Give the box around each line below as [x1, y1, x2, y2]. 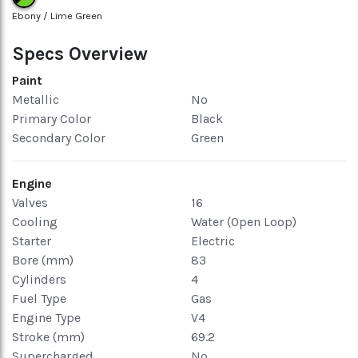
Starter [12, 233, 51, 249]
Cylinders [12, 272, 66, 287]
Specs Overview [12, 42, 148, 65]
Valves [12, 195, 48, 210]
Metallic [12, 92, 59, 107]
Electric [191, 233, 235, 249]
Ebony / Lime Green [12, 10, 102, 22]
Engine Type [12, 310, 81, 325]
